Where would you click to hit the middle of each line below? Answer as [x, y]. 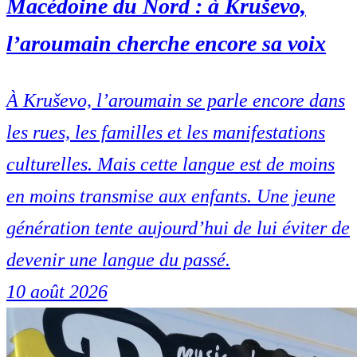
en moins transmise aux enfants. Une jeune [171, 196]
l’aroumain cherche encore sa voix [166, 43]
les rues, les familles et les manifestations [166, 132]
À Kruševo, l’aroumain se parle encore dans [176, 100]
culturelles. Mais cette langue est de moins [171, 164]
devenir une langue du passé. [118, 259]
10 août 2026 [57, 291]
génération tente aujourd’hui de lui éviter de [178, 228]
